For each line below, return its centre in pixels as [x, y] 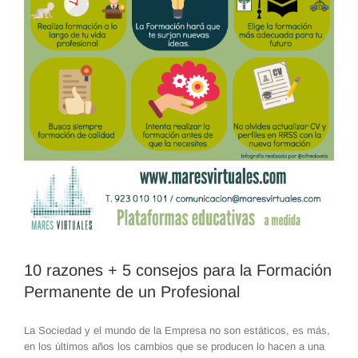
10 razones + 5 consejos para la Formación [178, 270]
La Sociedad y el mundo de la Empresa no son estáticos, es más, [177, 330]
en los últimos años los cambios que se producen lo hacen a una [174, 346]
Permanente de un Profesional [132, 291]
